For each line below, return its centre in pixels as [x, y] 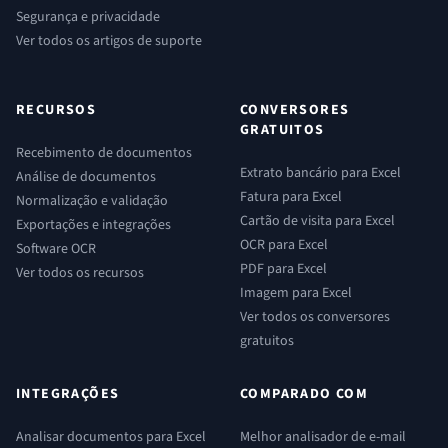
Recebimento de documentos [104, 153]
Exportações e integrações [93, 225]
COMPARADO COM [304, 394]
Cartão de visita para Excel [317, 221]
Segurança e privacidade [88, 17]
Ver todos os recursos [80, 273]
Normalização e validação [92, 201]
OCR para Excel [284, 245]
